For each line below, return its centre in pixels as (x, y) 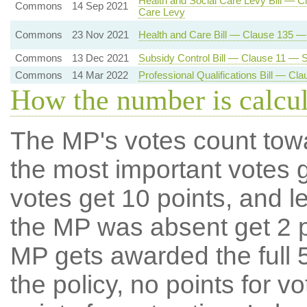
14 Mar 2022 (100, 75)
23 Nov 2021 (100, 35)
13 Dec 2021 (100, 58)
